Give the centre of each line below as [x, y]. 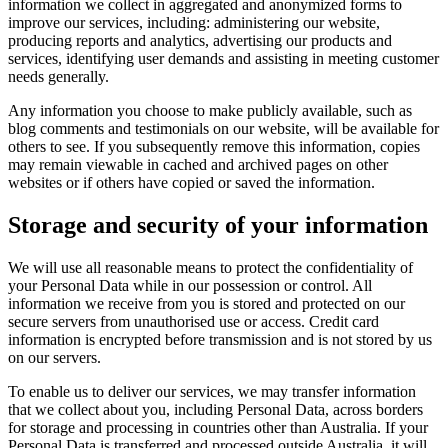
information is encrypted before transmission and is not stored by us [220, 340]
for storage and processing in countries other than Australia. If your [218, 428]
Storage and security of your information [218, 225]
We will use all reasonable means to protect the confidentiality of [210, 268]
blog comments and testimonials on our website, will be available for [223, 129]
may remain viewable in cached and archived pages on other [198, 165]
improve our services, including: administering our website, [194, 23]
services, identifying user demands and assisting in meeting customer [223, 59]
